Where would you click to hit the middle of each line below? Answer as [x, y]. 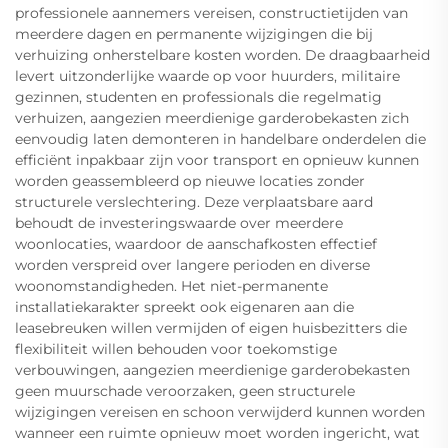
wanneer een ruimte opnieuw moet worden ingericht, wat [217, 433]
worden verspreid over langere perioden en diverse [192, 265]
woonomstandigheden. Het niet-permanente [171, 286]
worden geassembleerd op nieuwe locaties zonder [190, 181]
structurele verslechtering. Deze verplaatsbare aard [194, 202]
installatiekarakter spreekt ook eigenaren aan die [184, 307]
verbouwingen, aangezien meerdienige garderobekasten [212, 370]
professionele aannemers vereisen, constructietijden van [211, 13]
